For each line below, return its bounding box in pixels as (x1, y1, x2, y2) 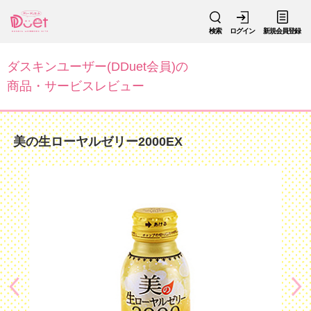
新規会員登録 (263, 27, 301, 35)
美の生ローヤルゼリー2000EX (12, 135, 183, 149)
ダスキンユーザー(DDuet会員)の (7, 60, 188, 74)
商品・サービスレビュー (7, 79, 144, 93)
